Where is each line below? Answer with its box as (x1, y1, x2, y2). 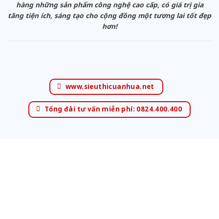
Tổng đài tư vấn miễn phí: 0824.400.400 (44, 105, 182, 114)
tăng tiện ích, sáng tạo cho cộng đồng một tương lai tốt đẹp (8, 10, 211, 20)
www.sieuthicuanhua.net (65, 82, 154, 91)
